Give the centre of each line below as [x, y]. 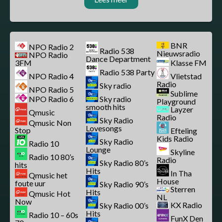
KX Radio [187, 205]
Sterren [183, 189]
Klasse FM [189, 62]
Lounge [98, 149]
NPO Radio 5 [51, 89]
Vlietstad [186, 76]
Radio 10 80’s [52, 157]
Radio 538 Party [127, 72]
